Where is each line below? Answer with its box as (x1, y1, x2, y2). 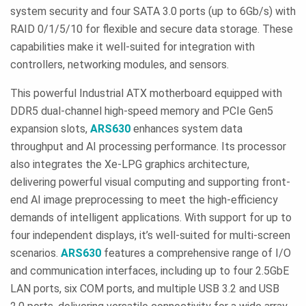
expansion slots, (10, 122, 90, 135)
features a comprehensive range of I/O (101, 246, 291, 260)
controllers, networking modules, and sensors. (10, 57, 229, 71)
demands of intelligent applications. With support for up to (10, 210, 292, 224)
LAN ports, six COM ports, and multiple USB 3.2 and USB (10, 281, 279, 295)
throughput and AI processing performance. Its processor (10, 139, 286, 153)
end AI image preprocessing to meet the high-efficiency (10, 193, 278, 206)
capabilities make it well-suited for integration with (10, 40, 255, 53)
